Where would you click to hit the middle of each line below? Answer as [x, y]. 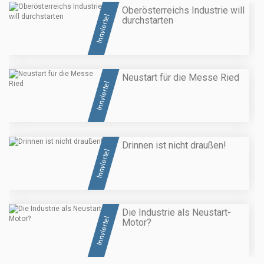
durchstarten [148, 20]
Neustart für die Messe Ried [181, 78]
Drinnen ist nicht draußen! [174, 145]
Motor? [137, 222]
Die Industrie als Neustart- [176, 212]
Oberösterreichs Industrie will [183, 10]
